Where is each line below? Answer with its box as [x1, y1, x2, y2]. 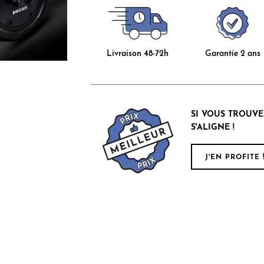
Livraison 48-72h [107, 49, 169, 59]
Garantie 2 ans [204, 49, 260, 59]
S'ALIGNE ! [191, 123, 235, 133]
